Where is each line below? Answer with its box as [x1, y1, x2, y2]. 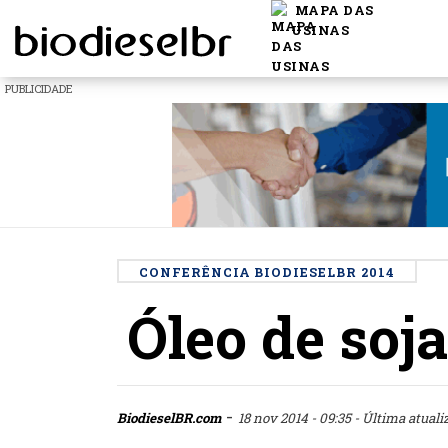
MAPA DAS [291, 2, 374, 19]
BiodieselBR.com [117, 408, 221, 427]
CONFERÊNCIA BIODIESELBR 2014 [139, 263, 395, 280]
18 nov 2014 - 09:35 [238, 408, 354, 427]
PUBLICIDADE [5, 81, 73, 96]
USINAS [291, 22, 349, 39]
